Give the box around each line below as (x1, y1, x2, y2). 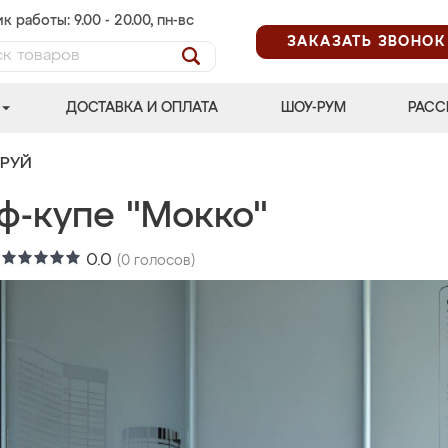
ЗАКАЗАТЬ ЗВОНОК (287, 34, 446, 49)
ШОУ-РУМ (280, 101, 346, 115)
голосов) (130, 254, 195, 268)
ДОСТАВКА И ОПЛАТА (66, 101, 219, 115)
